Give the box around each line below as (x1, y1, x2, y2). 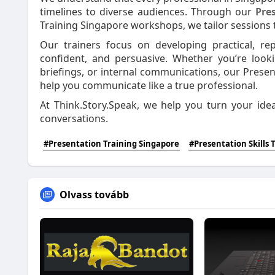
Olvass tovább (60, 188, 129, 201)
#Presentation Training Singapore (44, 138, 179, 149)
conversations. (40, 112, 108, 125)
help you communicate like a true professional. (40, 79, 258, 92)
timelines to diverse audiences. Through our (40, 5, 256, 18)
